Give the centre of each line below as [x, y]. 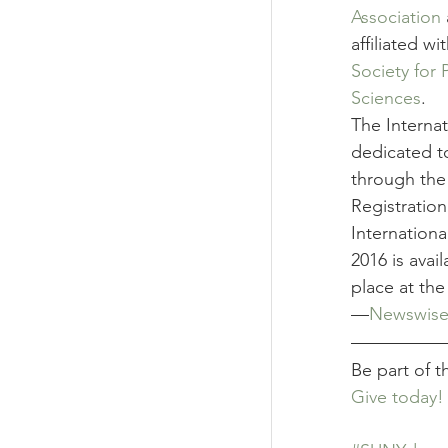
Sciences [386, 98]
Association [396, 17]
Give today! [397, 397]
